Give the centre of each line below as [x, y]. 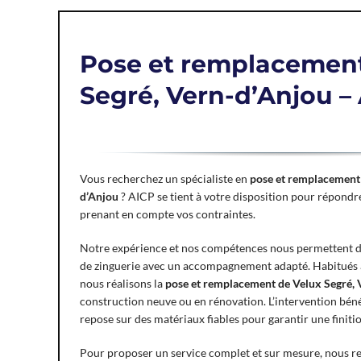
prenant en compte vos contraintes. [168, 214]
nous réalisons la [122, 284]
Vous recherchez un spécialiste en [165, 179]
